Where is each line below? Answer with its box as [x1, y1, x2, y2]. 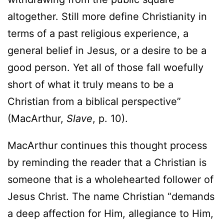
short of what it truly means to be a [7, 78, 173, 90]
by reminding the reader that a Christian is [7, 156, 206, 168]
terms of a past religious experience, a [7, 27, 188, 39]
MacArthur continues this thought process [7, 139, 207, 151]
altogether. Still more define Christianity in [7, 10, 207, 22]
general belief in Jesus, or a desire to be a [7, 44, 206, 56]
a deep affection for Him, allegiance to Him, [7, 207, 213, 219]
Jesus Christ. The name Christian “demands [7, 190, 214, 202]
